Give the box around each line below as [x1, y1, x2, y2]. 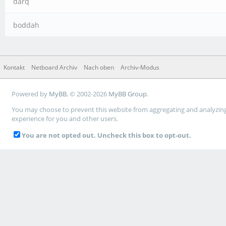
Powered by [12, 89, 49, 98]
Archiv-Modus [121, 63, 159, 72]
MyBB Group [108, 89, 147, 98]
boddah [13, 20, 40, 30]
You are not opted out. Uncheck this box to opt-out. [22, 130, 192, 140]
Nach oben [84, 63, 114, 72]
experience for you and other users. [12, 114, 119, 123]
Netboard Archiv [31, 63, 77, 72]
